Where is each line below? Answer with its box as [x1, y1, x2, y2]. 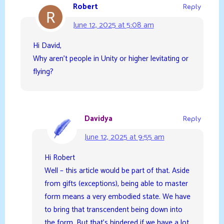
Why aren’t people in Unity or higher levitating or [32, 52, 188, 65]
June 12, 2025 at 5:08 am [72, 19, 154, 32]
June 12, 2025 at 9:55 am [84, 130, 164, 143]
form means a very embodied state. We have [44, 190, 190, 203]
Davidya [84, 112, 112, 125]
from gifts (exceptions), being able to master [44, 177, 188, 190]
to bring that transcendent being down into [44, 203, 182, 216]
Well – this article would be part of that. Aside [44, 164, 189, 177]
